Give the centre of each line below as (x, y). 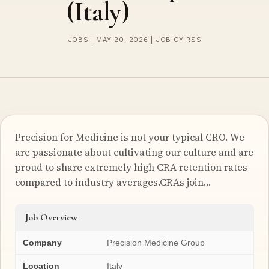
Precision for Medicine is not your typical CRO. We (130, 137)
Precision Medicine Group (156, 242)
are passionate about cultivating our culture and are (134, 152)
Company (42, 242)
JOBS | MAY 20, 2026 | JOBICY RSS (134, 40)
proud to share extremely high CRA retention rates (131, 167)
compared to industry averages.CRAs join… (113, 182)
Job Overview (51, 217)
